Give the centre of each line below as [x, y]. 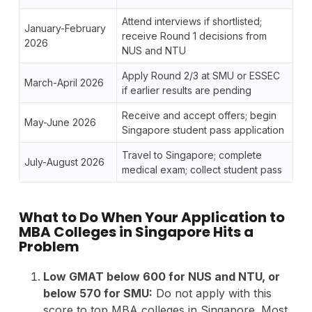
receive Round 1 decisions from [194, 36]
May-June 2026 [60, 122]
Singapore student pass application [203, 130]
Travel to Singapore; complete [192, 155]
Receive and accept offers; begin [199, 115]
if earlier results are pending [186, 90]
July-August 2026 [64, 162]
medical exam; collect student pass [202, 169]
